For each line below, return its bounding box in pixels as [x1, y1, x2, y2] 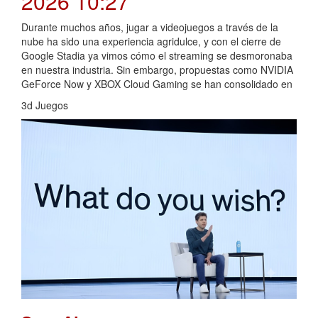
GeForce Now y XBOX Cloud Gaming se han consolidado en [21, 77, 292, 92]
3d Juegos [21, 98, 68, 113]
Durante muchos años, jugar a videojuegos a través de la [21, 20, 278, 35]
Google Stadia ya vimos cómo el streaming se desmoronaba [21, 48, 292, 63]
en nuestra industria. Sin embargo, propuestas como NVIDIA [21, 62, 293, 77]
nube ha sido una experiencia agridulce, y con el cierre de [21, 34, 281, 49]
